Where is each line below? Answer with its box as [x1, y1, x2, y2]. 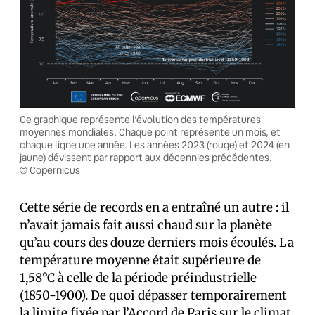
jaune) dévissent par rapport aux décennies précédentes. [20, 151, 272, 164]
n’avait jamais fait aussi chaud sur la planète [20, 217, 272, 233]
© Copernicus [20, 164, 80, 176]
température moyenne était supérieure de [20, 252, 261, 268]
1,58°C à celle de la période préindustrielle [20, 270, 257, 285]
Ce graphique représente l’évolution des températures [20, 113, 261, 126]
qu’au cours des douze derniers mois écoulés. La [20, 235, 294, 250]
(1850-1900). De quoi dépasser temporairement [20, 288, 287, 303]
